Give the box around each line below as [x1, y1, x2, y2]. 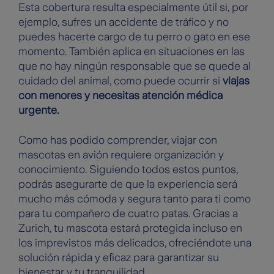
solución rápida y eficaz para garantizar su [18, 251, 219, 264]
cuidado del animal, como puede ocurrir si [18, 75, 223, 87]
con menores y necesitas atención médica [18, 89, 223, 102]
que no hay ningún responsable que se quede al [18, 60, 251, 73]
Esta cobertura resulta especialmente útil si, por [18, 1, 248, 14]
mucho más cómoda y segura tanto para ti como [18, 193, 251, 206]
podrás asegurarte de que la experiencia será [18, 178, 237, 191]
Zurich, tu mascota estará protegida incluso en [18, 222, 242, 235]
